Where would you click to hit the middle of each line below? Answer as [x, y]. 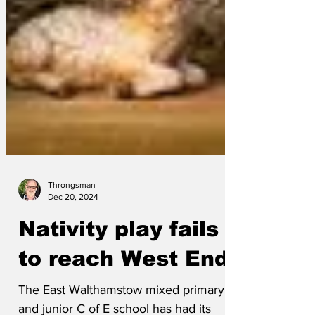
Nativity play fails [118, 250]
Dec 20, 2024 [73, 218]
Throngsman [72, 206]
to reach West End [123, 279]
